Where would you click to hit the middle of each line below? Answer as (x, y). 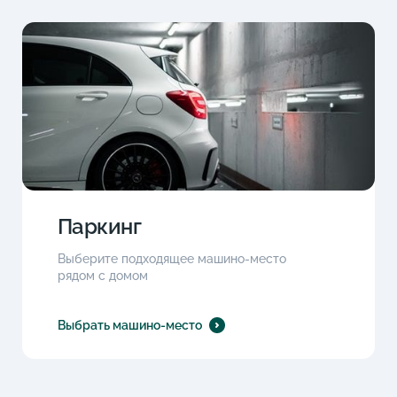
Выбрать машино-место (129, 325)
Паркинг (99, 226)
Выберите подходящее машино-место (171, 258)
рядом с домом (102, 275)
